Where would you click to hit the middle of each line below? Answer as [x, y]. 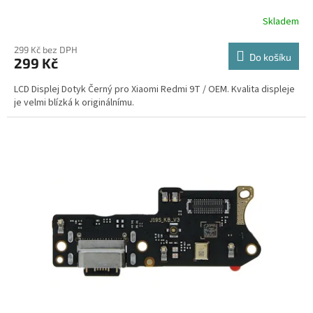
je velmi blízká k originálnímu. [74, 102]
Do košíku [270, 57]
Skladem [281, 22]
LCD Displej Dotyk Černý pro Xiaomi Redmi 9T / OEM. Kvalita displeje [154, 89]
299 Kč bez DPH [46, 49]
